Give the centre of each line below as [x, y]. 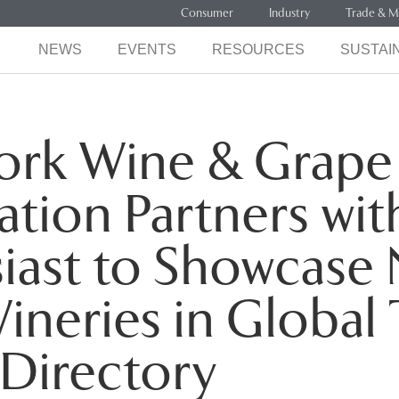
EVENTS [147, 49]
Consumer [207, 13]
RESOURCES [258, 49]
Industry [289, 13]
